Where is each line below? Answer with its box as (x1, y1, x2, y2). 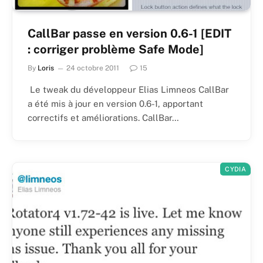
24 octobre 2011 (66, 64, 119, 73)
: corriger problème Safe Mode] (28, 42, 204, 57)
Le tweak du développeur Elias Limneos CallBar (28, 85, 229, 95)
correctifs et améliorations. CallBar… (28, 113, 179, 123)
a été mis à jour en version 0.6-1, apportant (28, 99, 203, 109)
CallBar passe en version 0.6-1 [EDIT (28, 26, 231, 41)
